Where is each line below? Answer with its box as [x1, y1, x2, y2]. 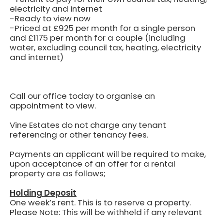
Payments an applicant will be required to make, [10, 148, 206, 160]
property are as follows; [10, 168, 106, 179]
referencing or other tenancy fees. [10, 129, 148, 140]
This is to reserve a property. [77, 197, 191, 208]
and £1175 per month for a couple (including [10, 32, 186, 44]
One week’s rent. [10, 197, 76, 208]
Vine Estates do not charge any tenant [10, 119, 166, 131]
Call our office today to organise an [10, 90, 155, 102]
